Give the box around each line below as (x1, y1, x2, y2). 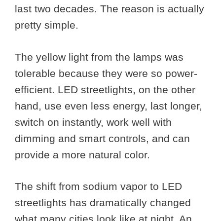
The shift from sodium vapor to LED (15, 181, 182, 192)
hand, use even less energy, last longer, (15, 100, 202, 111)
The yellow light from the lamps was (15, 51, 184, 63)
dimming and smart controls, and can (15, 132, 190, 144)
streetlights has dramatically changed (15, 197, 191, 209)
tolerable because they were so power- (15, 67, 197, 79)
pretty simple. (15, 19, 81, 31)
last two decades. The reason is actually (15, 3, 204, 15)
